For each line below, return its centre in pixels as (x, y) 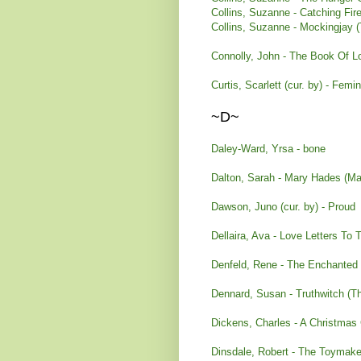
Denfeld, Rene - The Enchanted (284, 264)
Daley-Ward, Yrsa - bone (268, 148)
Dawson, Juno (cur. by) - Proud (283, 206)
